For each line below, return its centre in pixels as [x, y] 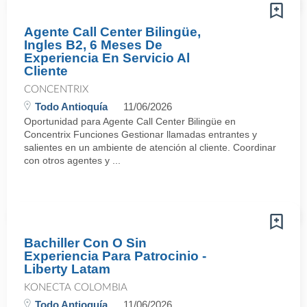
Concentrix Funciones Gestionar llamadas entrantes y [140, 134]
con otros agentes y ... [72, 160]
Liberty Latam [67, 269]
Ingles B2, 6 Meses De [93, 45]
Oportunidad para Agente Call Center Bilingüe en [130, 121]
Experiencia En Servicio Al [107, 58]
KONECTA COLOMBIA [76, 287]
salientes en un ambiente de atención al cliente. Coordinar [150, 147]
